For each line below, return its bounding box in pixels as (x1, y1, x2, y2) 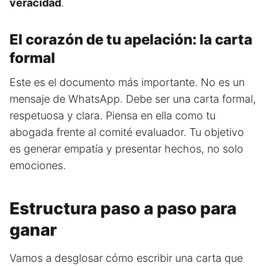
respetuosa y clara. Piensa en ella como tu (9, 109, 216, 122)
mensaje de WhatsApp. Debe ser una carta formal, (9, 93, 256, 106)
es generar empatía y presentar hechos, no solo (9, 142, 243, 156)
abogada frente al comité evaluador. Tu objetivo (9, 126, 244, 139)
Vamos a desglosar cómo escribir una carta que (9, 252, 243, 265)
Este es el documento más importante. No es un (9, 76, 245, 89)
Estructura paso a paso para (9, 198, 236, 219)
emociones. (9, 159, 66, 172)
